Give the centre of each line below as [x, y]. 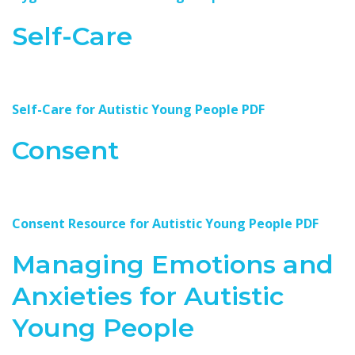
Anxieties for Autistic [148, 296]
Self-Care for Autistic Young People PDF [138, 109]
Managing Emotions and [173, 264]
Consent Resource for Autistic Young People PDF [165, 223]
